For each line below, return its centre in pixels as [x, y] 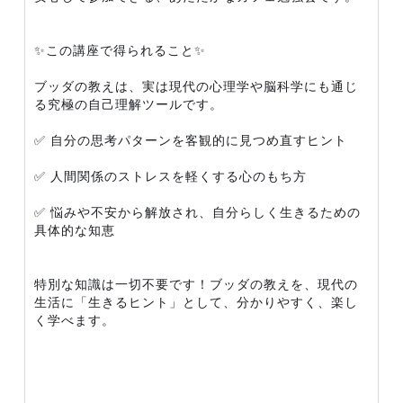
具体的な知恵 [75, 230]
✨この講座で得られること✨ [120, 50]
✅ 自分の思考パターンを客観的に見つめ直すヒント [191, 140]
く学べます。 [75, 320]
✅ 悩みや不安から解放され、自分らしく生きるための [197, 212]
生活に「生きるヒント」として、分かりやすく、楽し [196, 302]
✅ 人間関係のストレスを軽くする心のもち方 [170, 176]
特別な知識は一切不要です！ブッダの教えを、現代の [196, 284]
